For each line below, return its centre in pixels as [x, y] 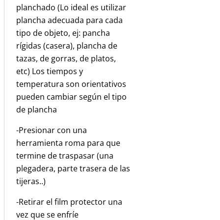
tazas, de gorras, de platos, [66, 58]
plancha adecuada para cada [69, 20]
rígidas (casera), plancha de [67, 45]
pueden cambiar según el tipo [71, 96]
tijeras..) [31, 181]
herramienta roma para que [68, 143]
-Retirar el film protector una [69, 202]
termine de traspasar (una [65, 155]
